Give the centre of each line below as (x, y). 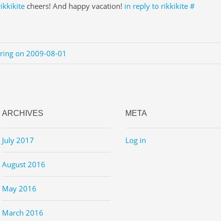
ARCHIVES (22, 113)
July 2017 (18, 140)
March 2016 (22, 212)
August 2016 (23, 164)
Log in (135, 140)
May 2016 (19, 188)
